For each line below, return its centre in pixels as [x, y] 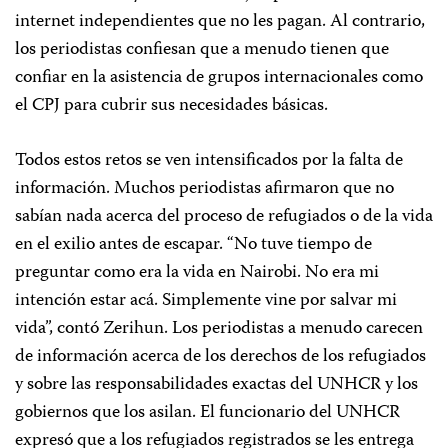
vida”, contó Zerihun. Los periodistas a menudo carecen [219, 329]
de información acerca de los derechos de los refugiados [220, 357]
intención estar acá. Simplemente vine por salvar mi [206, 301]
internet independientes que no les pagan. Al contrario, [220, 22]
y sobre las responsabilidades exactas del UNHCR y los [216, 385]
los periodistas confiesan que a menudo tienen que [202, 50]
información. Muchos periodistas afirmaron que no [204, 189]
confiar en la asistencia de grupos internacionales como [219, 78]
